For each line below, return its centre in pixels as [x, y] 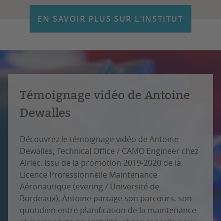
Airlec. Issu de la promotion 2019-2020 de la [100, 163]
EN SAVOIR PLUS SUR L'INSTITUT [110, 19]
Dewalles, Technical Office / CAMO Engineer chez [109, 151]
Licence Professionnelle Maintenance [89, 175]
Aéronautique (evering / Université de [90, 186]
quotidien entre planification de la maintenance [108, 210]
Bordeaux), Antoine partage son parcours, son [106, 198]
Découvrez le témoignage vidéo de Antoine [99, 139]
